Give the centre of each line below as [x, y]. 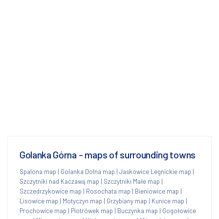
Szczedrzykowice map [51, 191]
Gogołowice [179, 210]
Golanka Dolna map [88, 171]
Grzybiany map [127, 201]
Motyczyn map [82, 201]
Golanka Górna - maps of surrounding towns [108, 154]
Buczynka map [138, 210]
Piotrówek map [92, 210]
